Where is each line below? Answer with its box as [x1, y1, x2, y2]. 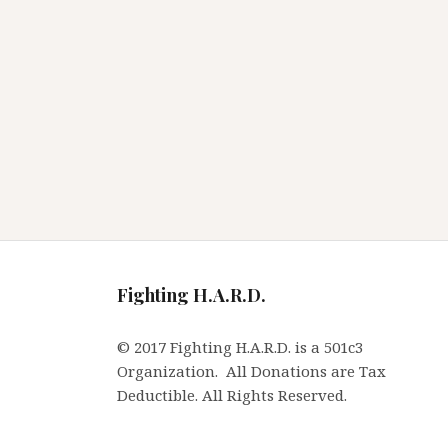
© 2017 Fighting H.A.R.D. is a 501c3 [117, 337, 363, 358]
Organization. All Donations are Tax [117, 361, 386, 382]
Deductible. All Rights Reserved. [117, 385, 347, 406]
